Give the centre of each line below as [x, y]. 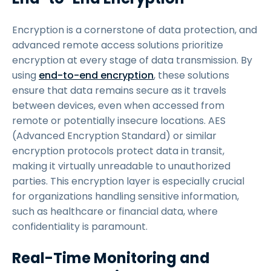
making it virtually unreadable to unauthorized [121, 166]
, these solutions [191, 75]
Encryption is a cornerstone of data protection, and [135, 30]
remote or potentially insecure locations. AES [119, 121]
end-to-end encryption [96, 75]
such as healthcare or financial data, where [115, 211]
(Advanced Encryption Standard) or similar [114, 136]
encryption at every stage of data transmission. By [132, 60]
